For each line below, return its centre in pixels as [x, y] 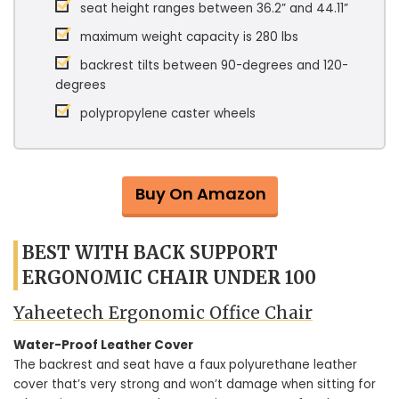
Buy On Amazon [200, 194]
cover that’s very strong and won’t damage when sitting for [195, 384]
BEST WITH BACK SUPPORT [150, 252]
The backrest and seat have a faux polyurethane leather [185, 364]
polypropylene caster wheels [168, 114]
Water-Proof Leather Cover [103, 345]
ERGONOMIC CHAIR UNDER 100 [169, 277]
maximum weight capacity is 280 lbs [189, 37]
